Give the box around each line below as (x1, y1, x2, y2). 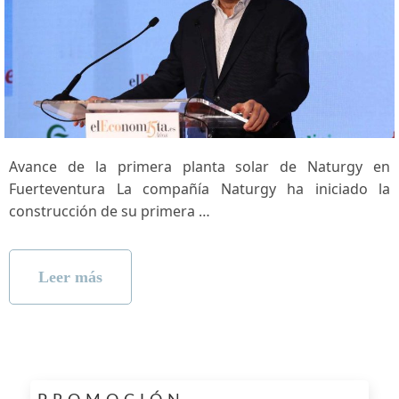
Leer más (38, 268, 102, 287)
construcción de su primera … (9, 201, 210, 222)
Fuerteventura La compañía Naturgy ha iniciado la (9, 179, 390, 199)
